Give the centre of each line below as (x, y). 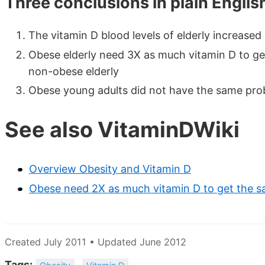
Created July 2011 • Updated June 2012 (96, 242)
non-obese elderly (74, 71)
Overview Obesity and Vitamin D (110, 169)
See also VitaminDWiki (122, 130)
